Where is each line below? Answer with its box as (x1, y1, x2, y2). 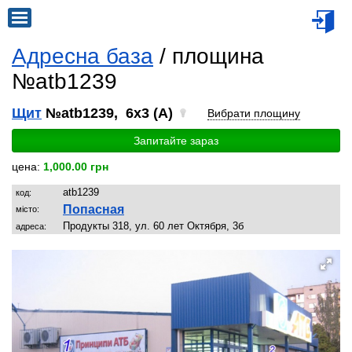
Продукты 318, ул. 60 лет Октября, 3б (63, 220, 244, 232)
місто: (16, 204, 39, 214)
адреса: (16, 222, 46, 231)
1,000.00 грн (43, 160, 108, 173)
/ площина (153, 44, 264, 68)
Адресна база (12, 44, 153, 68)
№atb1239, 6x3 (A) (42, 105, 177, 121)
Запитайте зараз (134, 134, 218, 147)
